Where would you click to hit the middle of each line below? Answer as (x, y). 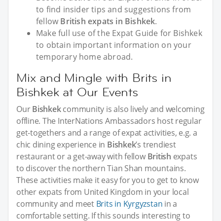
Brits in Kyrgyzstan (129, 203)
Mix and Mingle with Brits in (94, 77)
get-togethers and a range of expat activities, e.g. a (107, 132)
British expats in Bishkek (108, 21)
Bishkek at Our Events (77, 92)
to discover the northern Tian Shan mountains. (101, 168)
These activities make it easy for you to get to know (108, 180)
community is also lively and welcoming (133, 109)
